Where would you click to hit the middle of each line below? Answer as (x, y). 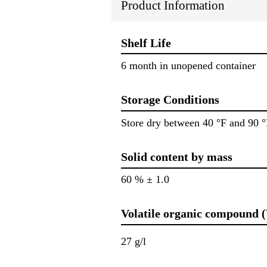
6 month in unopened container (188, 66)
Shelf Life (146, 43)
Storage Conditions (170, 100)
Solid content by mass (177, 156)
